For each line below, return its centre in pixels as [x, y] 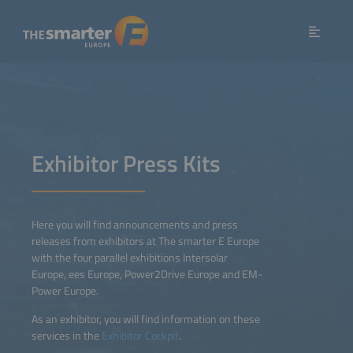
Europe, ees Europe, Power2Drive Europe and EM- [147, 275]
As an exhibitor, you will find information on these [146, 319]
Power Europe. [65, 291]
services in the [67, 335]
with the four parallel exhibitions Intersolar [130, 258]
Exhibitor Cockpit [140, 335]
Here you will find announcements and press [135, 225]
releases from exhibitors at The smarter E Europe [145, 242]
